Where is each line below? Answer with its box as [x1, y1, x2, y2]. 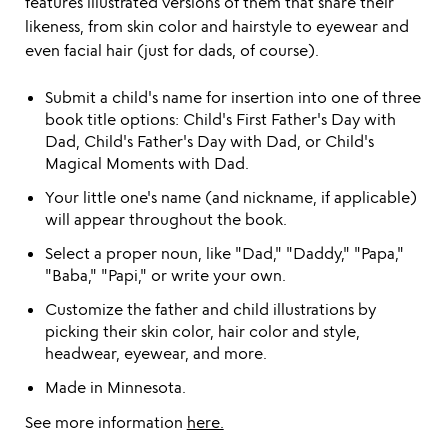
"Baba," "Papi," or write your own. [44, 265, 286, 285]
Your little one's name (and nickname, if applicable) [44, 187, 417, 207]
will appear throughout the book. [44, 209, 287, 229]
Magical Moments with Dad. [44, 153, 249, 173]
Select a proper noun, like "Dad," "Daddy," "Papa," [44, 243, 404, 263]
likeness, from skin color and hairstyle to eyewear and [24, 16, 409, 36]
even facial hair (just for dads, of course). [24, 40, 319, 60]
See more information [24, 412, 187, 432]
